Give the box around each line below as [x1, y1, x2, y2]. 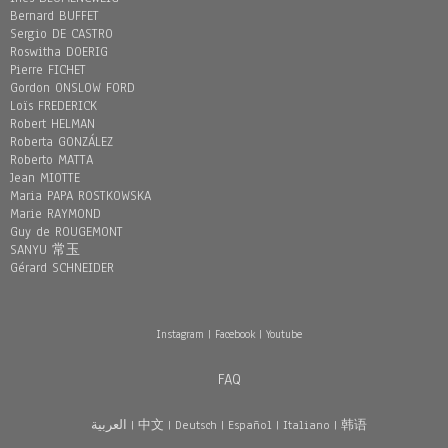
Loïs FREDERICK [10, 97, 97, 115]
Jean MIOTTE [10, 169, 80, 187]
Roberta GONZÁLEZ [10, 133, 113, 151]
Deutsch [175, 417, 217, 433]
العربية [91, 417, 127, 433]
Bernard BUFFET [10, 7, 99, 25]
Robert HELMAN [10, 115, 95, 133]
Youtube [266, 326, 302, 342]
